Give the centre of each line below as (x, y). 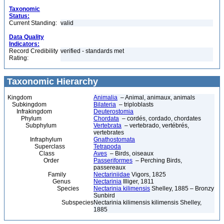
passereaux (109, 167)
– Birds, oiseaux (130, 153)
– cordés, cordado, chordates (160, 118)
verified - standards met (92, 51)
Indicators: (24, 44)
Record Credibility (33, 51)
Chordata (106, 118)
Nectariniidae (112, 174)
